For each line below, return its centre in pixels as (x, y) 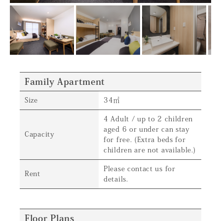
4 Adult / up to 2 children (148, 119)
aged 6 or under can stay (147, 129)
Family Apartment (65, 81)
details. (116, 179)
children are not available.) (150, 150)
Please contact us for (140, 169)
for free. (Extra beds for (145, 140)
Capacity (39, 134)
